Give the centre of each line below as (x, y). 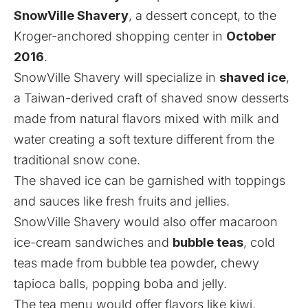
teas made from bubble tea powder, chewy (136, 263)
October (251, 36)
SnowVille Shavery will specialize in (117, 77)
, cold (259, 242)
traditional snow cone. (77, 159)
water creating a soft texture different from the (144, 139)
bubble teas (208, 242)
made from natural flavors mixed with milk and (146, 118)
